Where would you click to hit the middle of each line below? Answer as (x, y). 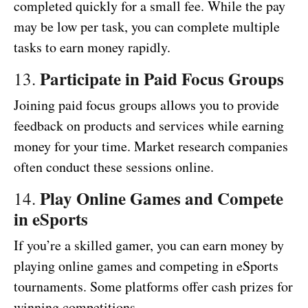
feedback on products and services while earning (149, 126)
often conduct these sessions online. (114, 167)
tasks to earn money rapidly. (92, 47)
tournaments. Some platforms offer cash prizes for (153, 287)
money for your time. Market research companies (151, 146)
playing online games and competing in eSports (146, 266)
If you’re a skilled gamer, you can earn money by (149, 245)
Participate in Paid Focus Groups (162, 79)
